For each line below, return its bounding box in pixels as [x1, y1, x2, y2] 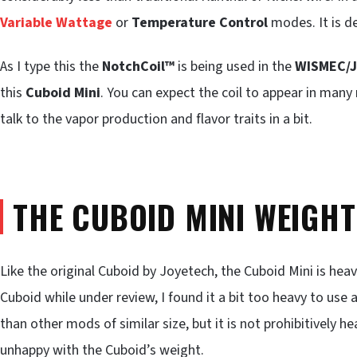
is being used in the [175, 56, 295, 76]
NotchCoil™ [102, 56, 175, 76]
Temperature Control [131, 12, 268, 33]
